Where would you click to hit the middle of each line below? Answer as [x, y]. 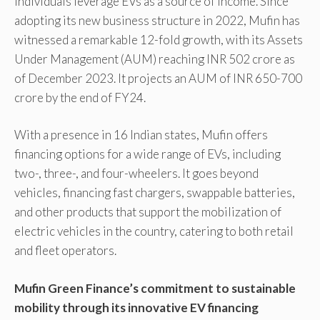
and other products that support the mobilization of [148, 212]
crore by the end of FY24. [80, 97]
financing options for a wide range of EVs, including [147, 154]
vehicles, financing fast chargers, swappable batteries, [155, 193]
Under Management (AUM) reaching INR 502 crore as [155, 59]
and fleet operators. [65, 251]
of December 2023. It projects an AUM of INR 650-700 [158, 78]
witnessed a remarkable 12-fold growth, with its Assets [159, 39]
